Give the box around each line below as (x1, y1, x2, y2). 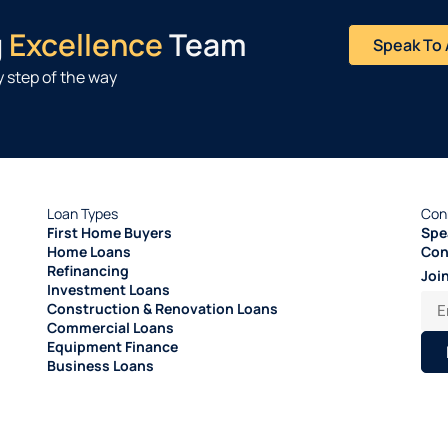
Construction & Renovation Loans (47, 299, 279, 319)
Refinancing (47, 261, 130, 281)
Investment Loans (47, 280, 171, 300)
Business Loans (47, 356, 155, 376)
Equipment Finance (47, 337, 179, 357)
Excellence (9, 23, 163, 65)
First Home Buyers (47, 223, 173, 243)
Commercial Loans (47, 318, 175, 338)
